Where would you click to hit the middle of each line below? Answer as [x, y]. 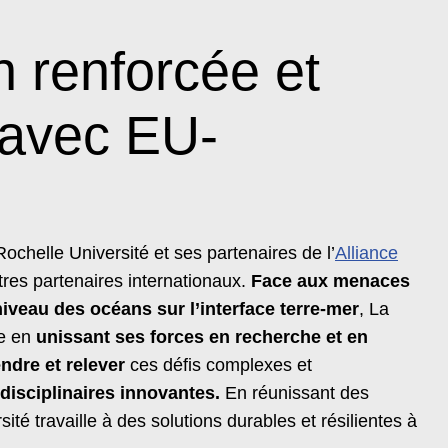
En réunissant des [294, 392]
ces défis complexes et [218, 364]
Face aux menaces [330, 280]
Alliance [366, 252]
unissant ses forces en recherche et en [202, 336]
